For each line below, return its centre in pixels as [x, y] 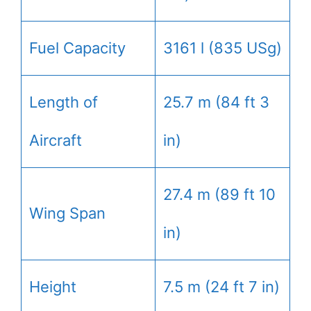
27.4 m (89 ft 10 [219, 194]
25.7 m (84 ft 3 [216, 102]
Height [53, 286]
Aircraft [56, 140]
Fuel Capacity [77, 48]
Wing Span [67, 213]
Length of [64, 102]
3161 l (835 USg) [222, 48]
